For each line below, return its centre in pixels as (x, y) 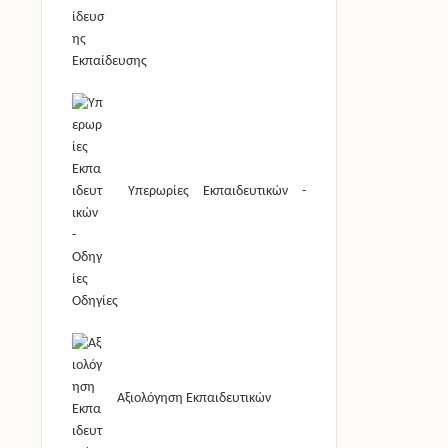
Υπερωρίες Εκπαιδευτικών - (210, 192)
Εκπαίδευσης (109, 61)
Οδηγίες (95, 301)
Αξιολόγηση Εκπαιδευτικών (192, 399)
